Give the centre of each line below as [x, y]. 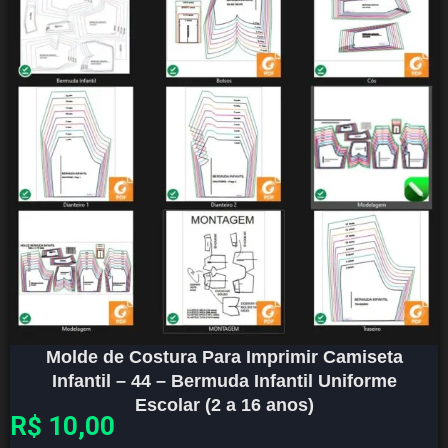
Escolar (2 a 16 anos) [224, 405]
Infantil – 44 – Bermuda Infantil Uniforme [224, 381]
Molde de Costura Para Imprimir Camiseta [224, 357]
